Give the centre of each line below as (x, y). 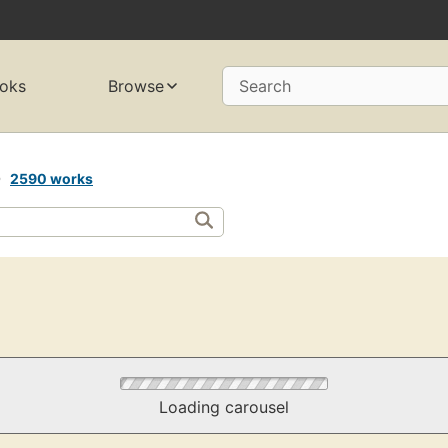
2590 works (51, 178)
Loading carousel (223, 407)
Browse (136, 86)
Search (265, 86)
